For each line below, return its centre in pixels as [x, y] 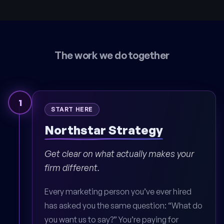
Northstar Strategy [104, 130]
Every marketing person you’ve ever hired [118, 191]
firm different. [72, 167]
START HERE [72, 109]
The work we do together [112, 55]
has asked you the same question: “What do [123, 205]
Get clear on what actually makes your [119, 153]
